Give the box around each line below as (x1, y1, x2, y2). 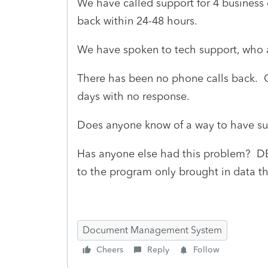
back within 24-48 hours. (77, 14, 197, 28)
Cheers (96, 244, 123, 255)
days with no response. (77, 89, 190, 103)
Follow (193, 244, 220, 255)
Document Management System (83, 224, 222, 236)
